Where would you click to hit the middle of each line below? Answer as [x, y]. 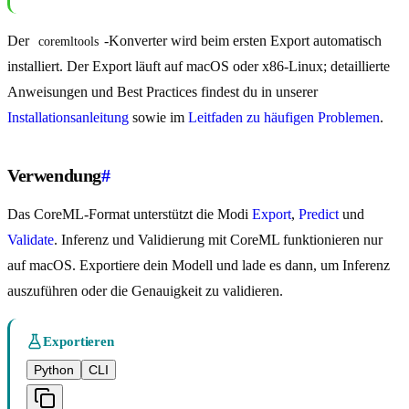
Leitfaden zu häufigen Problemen [284, 118]
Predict [319, 215]
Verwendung [54, 176]
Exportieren [79, 342]
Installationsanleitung [68, 118]
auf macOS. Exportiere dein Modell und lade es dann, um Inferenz [199, 266]
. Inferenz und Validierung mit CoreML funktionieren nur [218, 240]
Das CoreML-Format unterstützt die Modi [130, 215]
